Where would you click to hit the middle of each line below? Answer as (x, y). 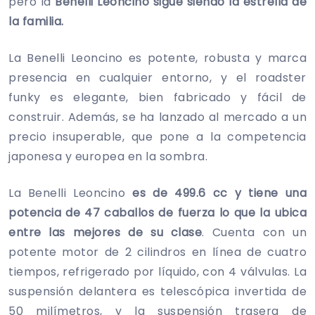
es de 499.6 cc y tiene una (220, 193)
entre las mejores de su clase (105, 232)
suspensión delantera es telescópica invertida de (157, 291)
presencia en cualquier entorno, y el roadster (157, 77)
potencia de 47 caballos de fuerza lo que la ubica (157, 212)
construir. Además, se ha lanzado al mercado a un (157, 117)
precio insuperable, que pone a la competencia (157, 136)
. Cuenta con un (254, 232)
